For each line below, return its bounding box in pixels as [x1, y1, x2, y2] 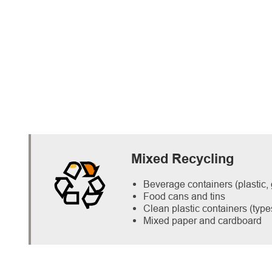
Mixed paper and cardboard [143, 215, 262, 226]
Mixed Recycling [131, 154, 234, 166]
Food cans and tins [143, 191, 225, 202]
